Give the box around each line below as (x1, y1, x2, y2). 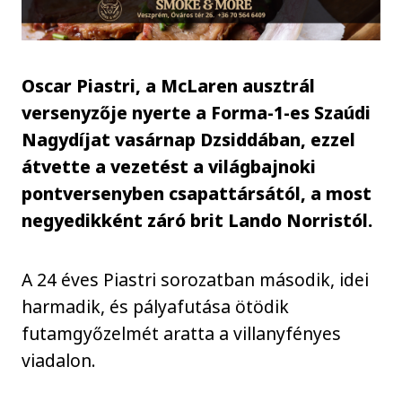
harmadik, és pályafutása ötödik (22, 294, 290, 319)
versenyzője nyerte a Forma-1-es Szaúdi (22, 100, 371, 125)
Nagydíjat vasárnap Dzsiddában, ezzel (22, 127, 356, 152)
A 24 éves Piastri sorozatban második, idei (22, 267, 370, 292)
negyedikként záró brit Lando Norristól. (22, 207, 373, 232)
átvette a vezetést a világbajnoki (22, 153, 317, 179)
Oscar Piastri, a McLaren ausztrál (22, 73, 316, 98)
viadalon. (22, 348, 97, 372)
